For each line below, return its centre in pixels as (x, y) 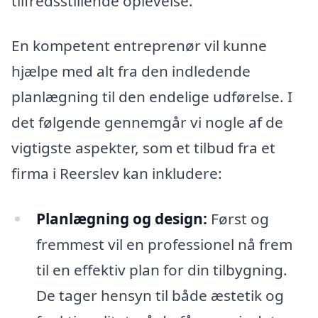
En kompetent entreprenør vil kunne (139, 46)
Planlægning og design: (121, 219)
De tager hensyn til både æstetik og (160, 296)
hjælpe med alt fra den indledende (131, 71)
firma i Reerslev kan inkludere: (117, 174)
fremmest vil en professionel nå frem (164, 245)
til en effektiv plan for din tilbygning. (161, 270)
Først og (238, 219)
